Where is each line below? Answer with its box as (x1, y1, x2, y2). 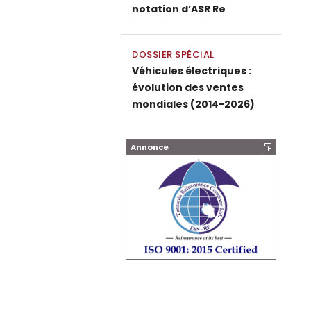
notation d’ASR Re (132, 2, 226, 16)
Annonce (131, 142, 169, 153)
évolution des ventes (132, 81, 244, 94)
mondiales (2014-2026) (132, 97, 255, 111)
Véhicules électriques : (132, 64, 251, 78)
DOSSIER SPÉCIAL (132, 48, 215, 61)
